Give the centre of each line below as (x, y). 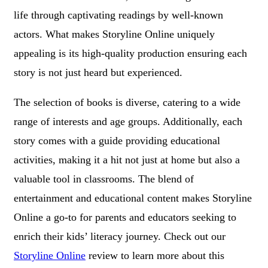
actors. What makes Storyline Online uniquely (114, 34)
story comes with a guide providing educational (117, 140)
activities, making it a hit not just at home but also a (127, 159)
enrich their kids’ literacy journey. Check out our (120, 236)
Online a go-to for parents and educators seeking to (125, 217)
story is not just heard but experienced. (98, 72)
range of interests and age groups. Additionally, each (128, 121)
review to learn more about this (155, 255)
